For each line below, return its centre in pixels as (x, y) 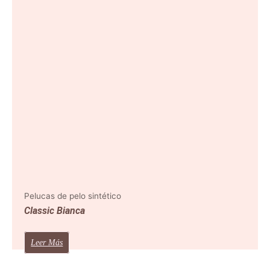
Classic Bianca (55, 211)
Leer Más (47, 243)
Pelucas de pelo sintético (73, 196)
